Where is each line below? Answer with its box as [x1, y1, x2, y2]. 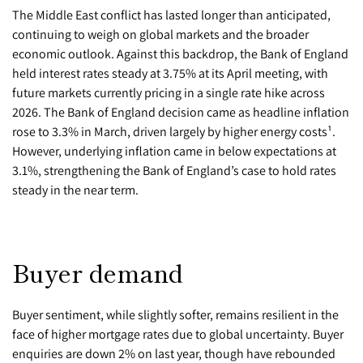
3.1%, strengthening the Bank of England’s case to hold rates [12, 161, 336, 178]
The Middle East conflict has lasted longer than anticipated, [12, 6, 331, 23]
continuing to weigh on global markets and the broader [12, 25, 309, 42]
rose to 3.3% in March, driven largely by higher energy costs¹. [12, 122, 335, 139]
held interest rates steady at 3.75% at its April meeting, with [12, 64, 328, 81]
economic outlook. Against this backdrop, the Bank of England [12, 45, 348, 62]
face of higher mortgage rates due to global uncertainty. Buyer [12, 326, 344, 343]
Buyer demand [12, 254, 183, 290]
